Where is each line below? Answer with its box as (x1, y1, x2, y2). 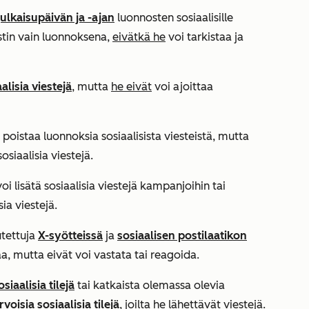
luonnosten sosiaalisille (114, 11, 233, 24)
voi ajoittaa (152, 80, 213, 93)
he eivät (111, 80, 152, 93)
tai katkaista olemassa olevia (74, 279, 225, 292)
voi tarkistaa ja (166, 30, 243, 43)
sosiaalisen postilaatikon (117, 229, 247, 242)
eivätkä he (112, 30, 166, 43)
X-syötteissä (38, 229, 103, 242)
